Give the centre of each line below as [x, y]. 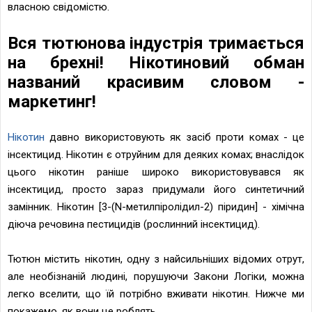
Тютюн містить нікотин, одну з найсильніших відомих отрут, [156, 259]
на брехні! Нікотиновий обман [156, 62]
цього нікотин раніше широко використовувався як [156, 172]
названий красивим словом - [156, 82]
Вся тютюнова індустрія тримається [156, 43]
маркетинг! [52, 101]
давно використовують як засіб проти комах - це [174, 137]
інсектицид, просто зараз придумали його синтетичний [156, 189]
